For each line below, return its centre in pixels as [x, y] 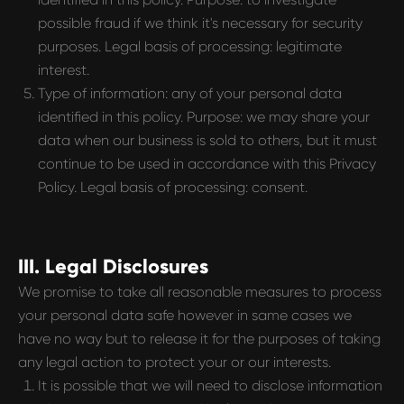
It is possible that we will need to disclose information [210, 386]
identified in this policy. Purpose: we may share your [204, 117]
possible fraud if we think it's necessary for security [200, 23]
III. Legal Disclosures [113, 266]
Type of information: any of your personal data [190, 93]
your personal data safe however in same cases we [185, 315]
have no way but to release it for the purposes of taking [199, 339]
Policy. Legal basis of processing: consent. [173, 187]
